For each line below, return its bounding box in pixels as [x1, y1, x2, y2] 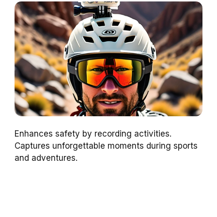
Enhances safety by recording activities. [15, 129, 171, 139]
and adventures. [15, 153, 77, 163]
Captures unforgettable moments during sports [15, 141, 198, 151]
